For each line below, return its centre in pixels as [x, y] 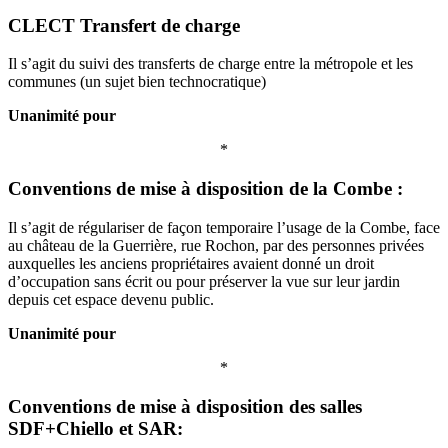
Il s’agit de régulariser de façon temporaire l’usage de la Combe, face [224, 227]
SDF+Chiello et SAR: [95, 428]
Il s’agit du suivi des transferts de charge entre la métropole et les [210, 64]
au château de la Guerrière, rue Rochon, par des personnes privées [216, 245]
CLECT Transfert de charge [124, 25]
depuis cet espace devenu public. [111, 299]
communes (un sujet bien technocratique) [137, 82]
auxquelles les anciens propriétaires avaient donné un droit [191, 263]
